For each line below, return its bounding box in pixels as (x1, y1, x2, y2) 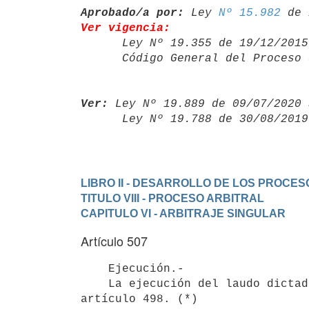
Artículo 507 (81, 232, 148, 250)
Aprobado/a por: (81, 6, 184, 19)
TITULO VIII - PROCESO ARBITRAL (81, 192, 264, 204)
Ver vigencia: (81, 21, 170, 34)
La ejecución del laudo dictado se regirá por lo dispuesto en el (81, 277, 108, 290)
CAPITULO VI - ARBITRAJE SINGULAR (81, 207, 286, 219)
